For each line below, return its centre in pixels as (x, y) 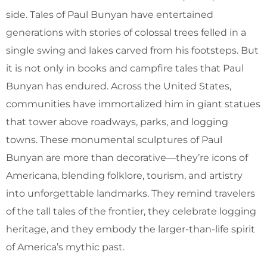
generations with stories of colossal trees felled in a (126, 32)
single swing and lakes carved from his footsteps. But (132, 50)
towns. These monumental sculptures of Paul (114, 139)
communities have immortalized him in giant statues (133, 104)
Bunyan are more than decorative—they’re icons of (127, 157)
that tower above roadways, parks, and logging (117, 122)
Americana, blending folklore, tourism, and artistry (124, 175)
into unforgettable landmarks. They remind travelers (131, 193)
